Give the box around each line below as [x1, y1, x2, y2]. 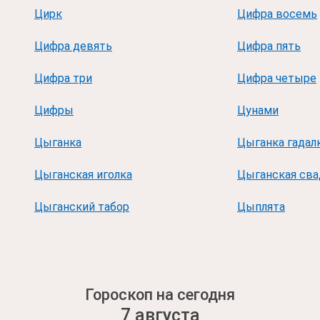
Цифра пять [237, 39, 301, 53]
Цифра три [34, 71, 92, 85]
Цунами [237, 104, 279, 117]
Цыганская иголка [34, 168, 132, 181]
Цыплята [237, 200, 285, 214]
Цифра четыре [237, 71, 316, 85]
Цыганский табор [34, 200, 129, 214]
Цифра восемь [237, 7, 317, 21]
